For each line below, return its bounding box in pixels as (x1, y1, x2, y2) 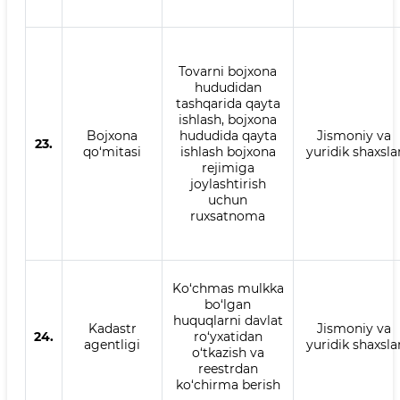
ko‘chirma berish (175, 377, 280, 393)
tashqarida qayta (175, 96, 280, 112)
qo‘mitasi (83, 144, 141, 160)
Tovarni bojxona (179, 63, 277, 79)
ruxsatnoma (190, 208, 265, 224)
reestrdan (197, 361, 258, 377)
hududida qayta (179, 128, 277, 144)
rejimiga (201, 160, 254, 176)
